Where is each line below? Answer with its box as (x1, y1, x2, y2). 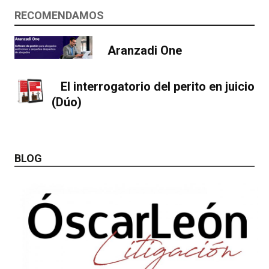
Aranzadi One (107, 43, 182, 58)
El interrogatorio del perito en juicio (60, 79, 255, 94)
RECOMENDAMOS (14, 9, 104, 22)
